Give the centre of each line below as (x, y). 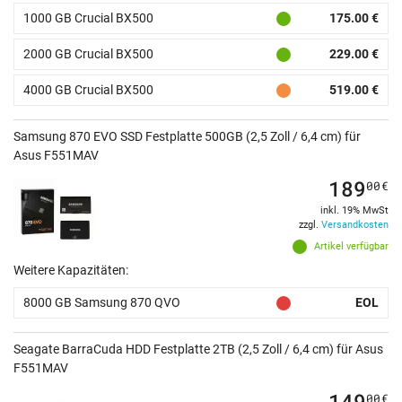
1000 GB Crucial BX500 (88, 18)
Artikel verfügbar (351, 247)
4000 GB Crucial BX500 (88, 90)
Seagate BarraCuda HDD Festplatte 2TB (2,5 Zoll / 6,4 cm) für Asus (198, 350)
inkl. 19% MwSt (354, 211)
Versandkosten (355, 225)
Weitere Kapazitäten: (71, 271)
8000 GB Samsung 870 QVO (102, 303)
